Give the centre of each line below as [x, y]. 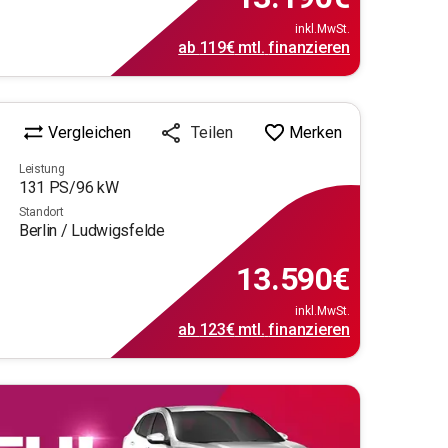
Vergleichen [89, 132]
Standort [41, 212]
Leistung [41, 169]
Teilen [212, 132]
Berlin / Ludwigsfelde [91, 230]
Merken [315, 132]
